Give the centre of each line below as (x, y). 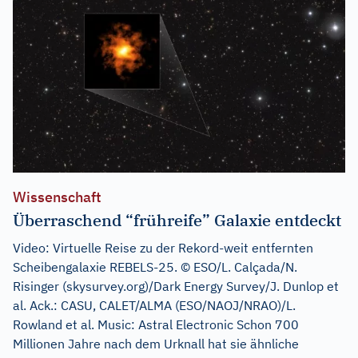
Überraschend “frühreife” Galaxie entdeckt (177, 220)
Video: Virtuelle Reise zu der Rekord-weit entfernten (163, 247)
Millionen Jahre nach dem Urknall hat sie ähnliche (156, 343)
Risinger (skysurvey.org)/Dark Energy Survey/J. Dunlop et (176, 286)
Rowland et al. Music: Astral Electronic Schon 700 (156, 324)
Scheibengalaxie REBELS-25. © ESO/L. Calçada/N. (155, 267)
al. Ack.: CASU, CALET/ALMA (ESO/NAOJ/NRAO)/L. (154, 305)
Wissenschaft (57, 197)
